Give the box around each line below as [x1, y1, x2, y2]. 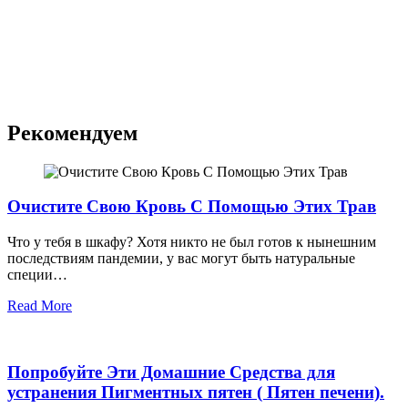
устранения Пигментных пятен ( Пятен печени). [7, 382, 384, 402]
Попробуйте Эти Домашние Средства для [7, 362, 335, 382]
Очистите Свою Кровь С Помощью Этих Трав [7, 197, 376, 217]
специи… [7, 267, 67, 282]
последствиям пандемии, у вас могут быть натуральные [7, 250, 355, 266]
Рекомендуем [7, 120, 138, 145]
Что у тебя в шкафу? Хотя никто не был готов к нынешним [7, 234, 376, 250]
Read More [7, 298, 72, 313]
